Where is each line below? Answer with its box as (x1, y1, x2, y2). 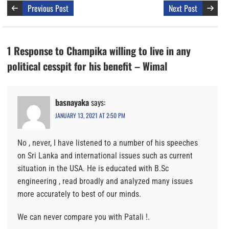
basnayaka (55, 96, 89, 108)
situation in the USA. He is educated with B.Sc (17, 163, 169, 173)
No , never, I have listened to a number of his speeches (17, 138, 198, 148)
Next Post (169, 2, 198, 14)
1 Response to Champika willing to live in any (7, 42, 191, 58)
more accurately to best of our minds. (17, 189, 141, 199)
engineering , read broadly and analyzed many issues (17, 176, 193, 186)
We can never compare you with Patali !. (17, 212, 150, 222)
